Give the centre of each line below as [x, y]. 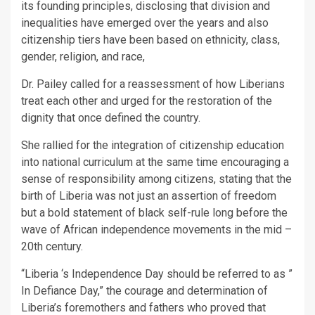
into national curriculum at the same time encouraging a [155, 162]
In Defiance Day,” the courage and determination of [144, 291]
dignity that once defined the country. [111, 118]
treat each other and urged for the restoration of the [147, 101]
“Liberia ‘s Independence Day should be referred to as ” [157, 274]
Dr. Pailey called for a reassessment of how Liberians [153, 84]
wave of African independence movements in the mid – [156, 230]
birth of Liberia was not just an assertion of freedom [149, 196]
